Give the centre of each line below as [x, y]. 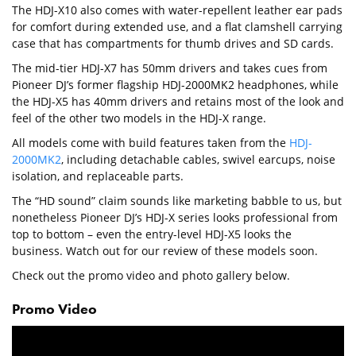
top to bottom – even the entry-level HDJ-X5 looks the [152, 234]
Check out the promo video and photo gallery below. [151, 276]
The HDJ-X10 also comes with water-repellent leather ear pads [177, 10]
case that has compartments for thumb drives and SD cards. [173, 44]
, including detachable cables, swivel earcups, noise [198, 160]
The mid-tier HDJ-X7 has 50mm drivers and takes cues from [170, 68]
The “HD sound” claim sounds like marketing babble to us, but [177, 201]
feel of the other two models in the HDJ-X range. [139, 118]
